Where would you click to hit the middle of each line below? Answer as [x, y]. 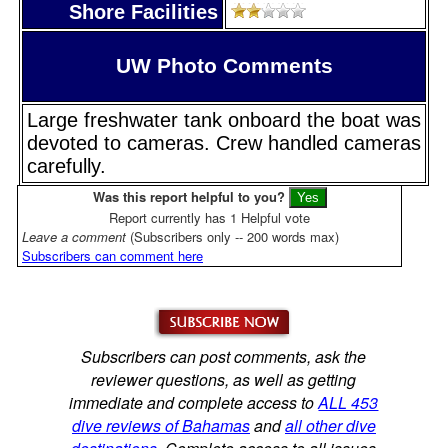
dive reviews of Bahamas [160, 425]
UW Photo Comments [224, 65]
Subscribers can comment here [112, 255]
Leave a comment [76, 236]
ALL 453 [348, 402]
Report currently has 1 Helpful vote [210, 217]
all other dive [330, 425]
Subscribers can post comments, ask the [224, 356]
